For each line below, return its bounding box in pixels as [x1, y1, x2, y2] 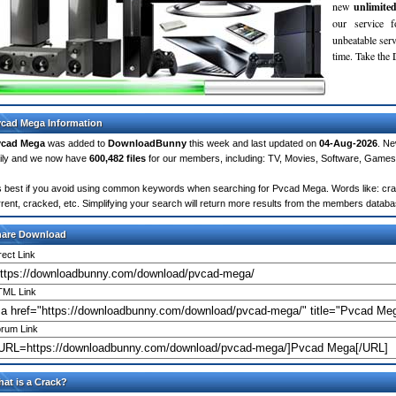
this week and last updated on [187, 138, 319, 148]
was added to [45, 138, 108, 148]
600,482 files [89, 153, 146, 164]
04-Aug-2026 [319, 138, 377, 148]
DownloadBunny [108, 138, 187, 148]
